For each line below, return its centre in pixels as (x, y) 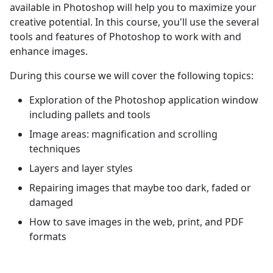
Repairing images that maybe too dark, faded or (140, 188)
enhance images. (49, 51)
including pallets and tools (90, 115)
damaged (51, 202)
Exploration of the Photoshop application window (144, 100)
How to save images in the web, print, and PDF (136, 222)
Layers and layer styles (81, 168)
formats (48, 236)
